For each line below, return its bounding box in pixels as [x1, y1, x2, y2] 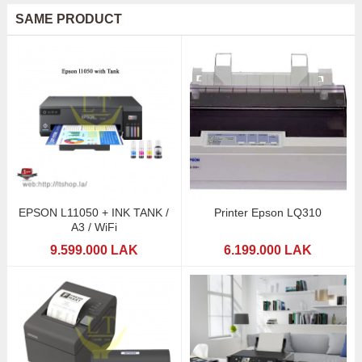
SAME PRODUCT [15, 12, 122, 27]
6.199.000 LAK [224, 242, 313, 257]
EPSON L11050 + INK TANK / [19, 205, 170, 219]
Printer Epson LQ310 [214, 205, 322, 219]
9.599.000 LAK [49, 242, 138, 257]
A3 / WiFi [70, 220, 117, 234]
